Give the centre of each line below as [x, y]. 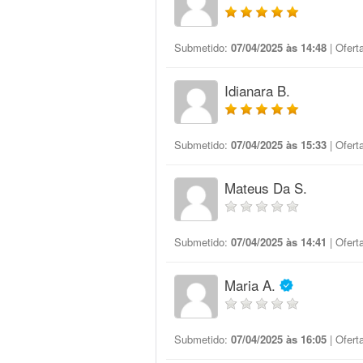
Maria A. [250, 285]
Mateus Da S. [266, 188]
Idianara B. [257, 90]
